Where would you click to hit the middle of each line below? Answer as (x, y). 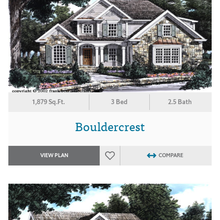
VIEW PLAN (54, 155)
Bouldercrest (110, 126)
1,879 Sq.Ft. (49, 102)
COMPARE (171, 155)
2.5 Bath (180, 102)
